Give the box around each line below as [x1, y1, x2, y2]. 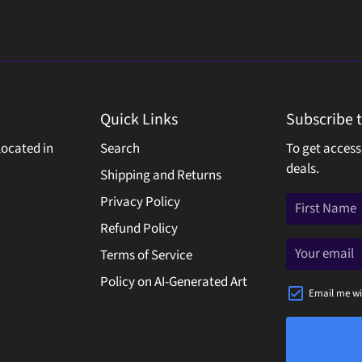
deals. [286, 159, 319, 179]
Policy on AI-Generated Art [100, 272, 247, 292]
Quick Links [100, 108, 178, 131]
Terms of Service [100, 246, 192, 265]
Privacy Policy [100, 192, 180, 212]
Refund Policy [100, 219, 178, 238]
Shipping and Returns [100, 166, 221, 185]
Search [100, 139, 140, 158]
